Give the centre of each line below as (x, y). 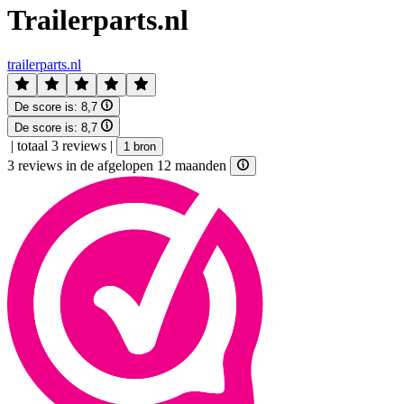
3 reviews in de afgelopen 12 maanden (119, 165)
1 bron (140, 146)
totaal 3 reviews (62, 145)
